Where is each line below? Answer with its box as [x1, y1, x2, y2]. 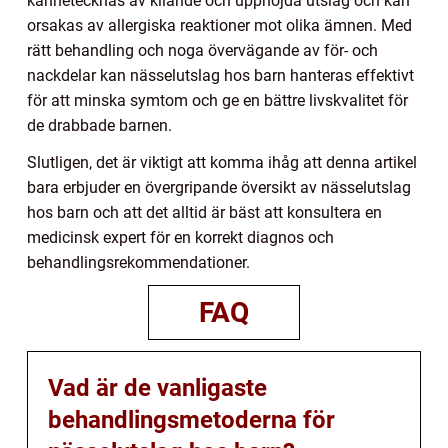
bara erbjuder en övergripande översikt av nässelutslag [27, 178, 411, 198]
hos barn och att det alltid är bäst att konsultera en [27, 203, 382, 223]
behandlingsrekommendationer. [27, 253, 250, 273]
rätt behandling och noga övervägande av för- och [27, 41, 378, 61]
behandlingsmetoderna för [48, 406, 335, 435]
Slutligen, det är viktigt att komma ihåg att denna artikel [27, 153, 417, 173]
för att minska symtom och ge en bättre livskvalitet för [27, 91, 408, 111]
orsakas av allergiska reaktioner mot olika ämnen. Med [27, 16, 412, 36]
